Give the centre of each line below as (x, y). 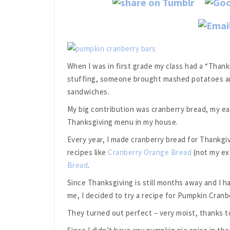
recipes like (87, 152)
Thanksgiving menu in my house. (122, 122)
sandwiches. (88, 91)
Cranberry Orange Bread (150, 152)
